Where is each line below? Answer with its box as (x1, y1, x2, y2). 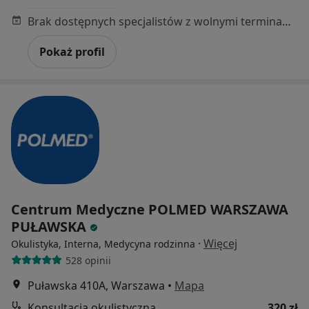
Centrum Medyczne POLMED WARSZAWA (11, 200, 288, 219)
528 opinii (65, 253, 111, 267)
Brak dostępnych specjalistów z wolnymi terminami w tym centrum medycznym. (282, 14, 291, 29)
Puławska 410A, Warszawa (28, 278, 165, 293)
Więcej (203, 236, 237, 251)
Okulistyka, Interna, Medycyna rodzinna (11, 237, 195, 250)
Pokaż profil (39, 44, 105, 59)
